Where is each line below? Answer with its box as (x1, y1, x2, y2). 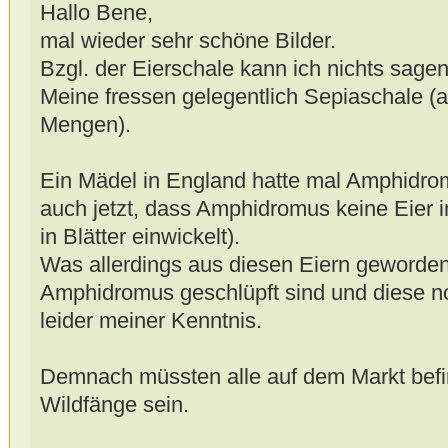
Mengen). (39, 111, 131, 137)
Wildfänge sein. (39, 391, 189, 417)
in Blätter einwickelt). (39, 223, 240, 249)
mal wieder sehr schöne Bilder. (39, 27, 336, 53)
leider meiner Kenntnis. (39, 307, 262, 333)
